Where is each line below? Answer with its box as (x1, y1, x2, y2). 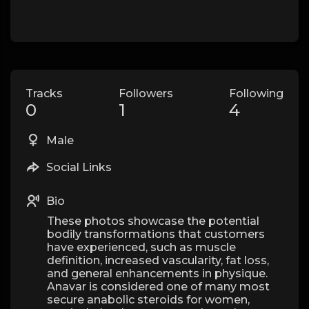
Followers (119, 87, 173, 100)
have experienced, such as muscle (47, 241, 236, 254)
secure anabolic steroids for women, (47, 293, 250, 306)
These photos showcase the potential (47, 215, 259, 228)
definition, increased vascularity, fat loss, (47, 254, 269, 267)
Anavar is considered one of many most (47, 280, 270, 293)
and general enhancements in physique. (47, 267, 268, 280)
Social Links (43, 161, 112, 174)
